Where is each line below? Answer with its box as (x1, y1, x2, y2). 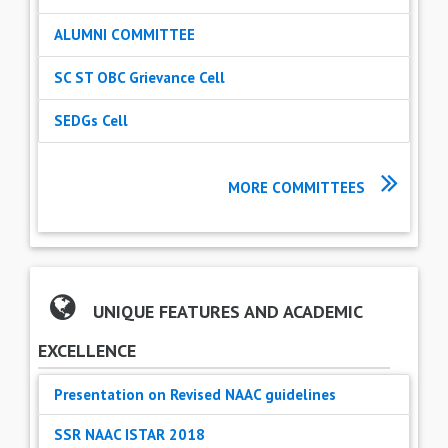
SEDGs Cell (54, 110, 128, 130)
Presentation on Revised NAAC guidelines (54, 384, 336, 404)
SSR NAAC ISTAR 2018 (54, 424, 205, 444)
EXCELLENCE (38, 338, 136, 362)
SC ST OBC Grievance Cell (54, 67, 225, 87)
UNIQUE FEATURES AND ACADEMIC (88, 299, 362, 323)
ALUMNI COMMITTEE (54, 24, 195, 44)
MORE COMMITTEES (228, 177, 365, 197)
